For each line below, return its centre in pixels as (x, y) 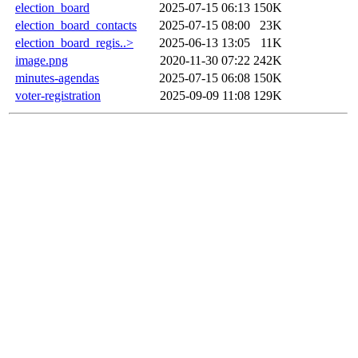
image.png (42, 60)
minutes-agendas (57, 78)
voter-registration (58, 95)
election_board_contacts (76, 25)
